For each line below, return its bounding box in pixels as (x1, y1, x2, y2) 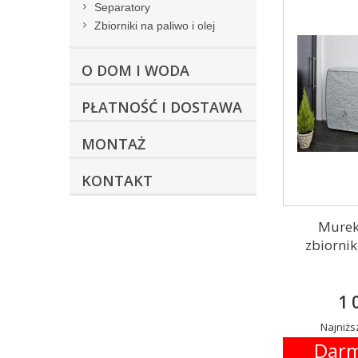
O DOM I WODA (82, 61, 189, 80)
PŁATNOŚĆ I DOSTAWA (82, 97, 242, 117)
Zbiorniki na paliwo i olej (94, 19, 215, 32)
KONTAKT (82, 171, 153, 190)
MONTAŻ (82, 134, 145, 153)
